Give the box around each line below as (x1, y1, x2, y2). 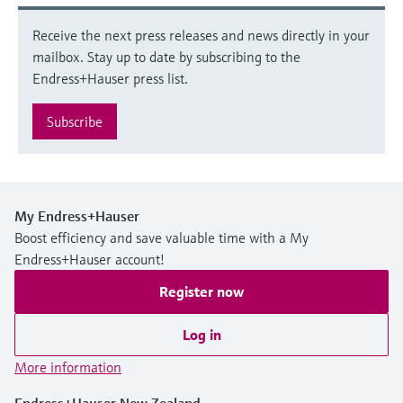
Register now (159, 282, 244, 301)
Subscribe (47, 112, 103, 131)
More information (14, 358, 121, 377)
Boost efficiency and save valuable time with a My (14, 228, 309, 247)
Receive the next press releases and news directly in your (32, 26, 370, 45)
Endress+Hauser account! (14, 250, 165, 269)
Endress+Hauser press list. (32, 69, 188, 88)
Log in (182, 326, 221, 345)
